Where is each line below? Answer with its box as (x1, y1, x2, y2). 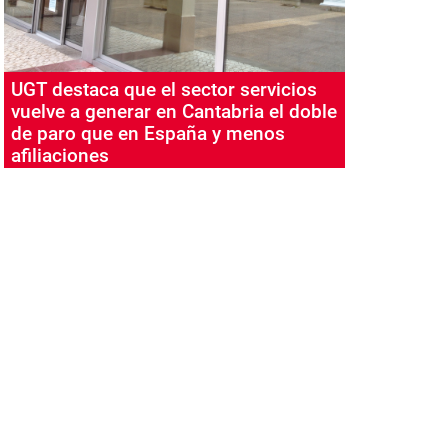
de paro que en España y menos (10, 122, 285, 145)
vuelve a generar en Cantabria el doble (10, 100, 337, 123)
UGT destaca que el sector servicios (10, 78, 317, 101)
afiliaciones (10, 144, 109, 167)
